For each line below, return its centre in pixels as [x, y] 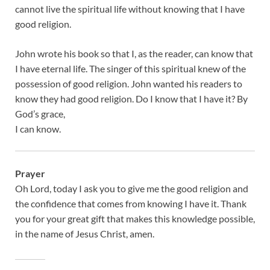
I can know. [38, 129]
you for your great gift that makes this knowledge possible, [135, 219]
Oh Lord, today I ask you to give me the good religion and [132, 189]
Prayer [30, 174]
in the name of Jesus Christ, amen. [85, 234]
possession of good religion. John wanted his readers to [129, 84]
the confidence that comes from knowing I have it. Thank [131, 204]
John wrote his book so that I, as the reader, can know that [134, 54]
